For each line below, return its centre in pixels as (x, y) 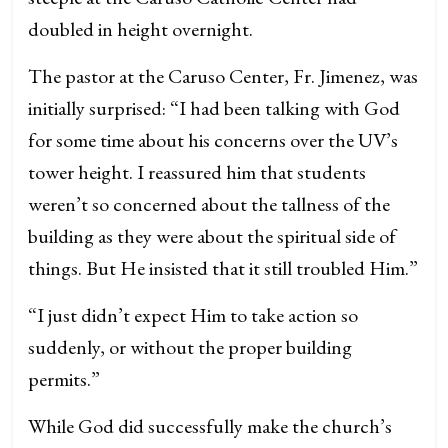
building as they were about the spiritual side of (212, 236)
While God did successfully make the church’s (210, 426)
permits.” (64, 379)
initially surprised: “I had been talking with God (214, 108)
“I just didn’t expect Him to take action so (193, 315)
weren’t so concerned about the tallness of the (209, 204)
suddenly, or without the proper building (190, 347)
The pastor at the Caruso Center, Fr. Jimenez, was (223, 76)
